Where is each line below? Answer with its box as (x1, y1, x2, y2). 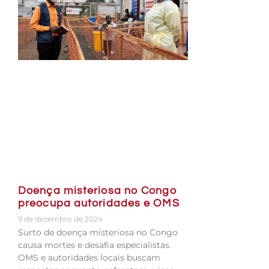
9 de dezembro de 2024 (18, 214, 103, 224)
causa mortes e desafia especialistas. (18, 240, 171, 251)
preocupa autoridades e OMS (18, 198, 180, 210)
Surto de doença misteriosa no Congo (18, 227, 178, 238)
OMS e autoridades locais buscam (18, 252, 160, 264)
